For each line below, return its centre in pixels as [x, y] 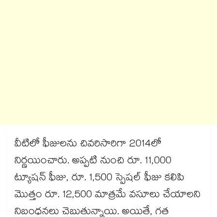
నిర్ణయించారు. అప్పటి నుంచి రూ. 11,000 [93, 162]
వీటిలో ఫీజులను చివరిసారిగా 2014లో [88, 145]
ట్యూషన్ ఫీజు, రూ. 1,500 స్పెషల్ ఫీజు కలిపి [100, 179]
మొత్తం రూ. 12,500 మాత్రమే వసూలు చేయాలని [108, 196]
